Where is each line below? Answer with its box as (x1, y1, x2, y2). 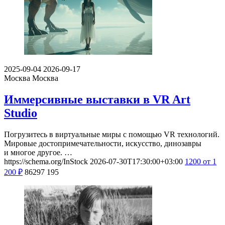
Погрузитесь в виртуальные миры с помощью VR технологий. (4, 130, 219, 139)
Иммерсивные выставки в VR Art (4, 93, 190, 106)
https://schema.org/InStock (4, 157, 88, 166)
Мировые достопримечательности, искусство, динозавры (4, 139, 201, 148)
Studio (4, 106, 37, 120)
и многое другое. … (4, 148, 72, 157)
